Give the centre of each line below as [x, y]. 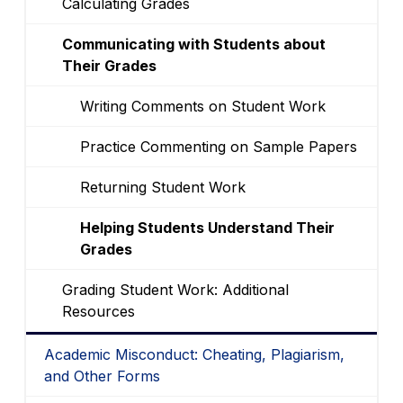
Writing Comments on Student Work [202, 106]
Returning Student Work [162, 187]
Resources [98, 311]
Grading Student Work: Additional [175, 289]
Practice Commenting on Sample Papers [218, 146]
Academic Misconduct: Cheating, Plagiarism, [194, 354]
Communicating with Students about [193, 44]
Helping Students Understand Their [207, 227]
